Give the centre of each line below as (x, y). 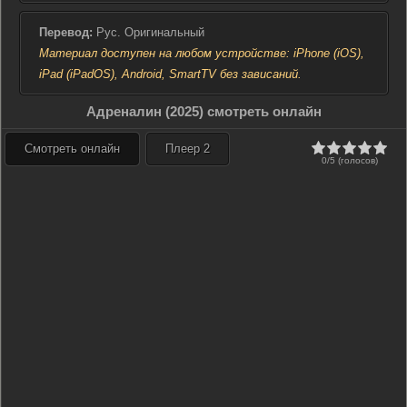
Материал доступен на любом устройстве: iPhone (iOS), (202, 53)
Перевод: (66, 32)
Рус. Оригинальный (149, 32)
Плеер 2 (188, 149)
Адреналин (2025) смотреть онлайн (204, 111)
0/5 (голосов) (349, 160)
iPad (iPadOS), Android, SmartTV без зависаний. (170, 74)
